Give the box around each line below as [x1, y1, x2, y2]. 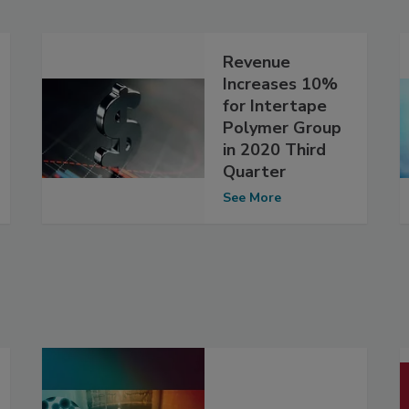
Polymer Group [223, 116, 341, 139]
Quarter [223, 160, 286, 183]
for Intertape [223, 94, 327, 117]
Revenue [223, 50, 290, 73]
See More [223, 188, 281, 206]
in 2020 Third [223, 138, 326, 161]
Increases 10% [223, 72, 338, 95]
